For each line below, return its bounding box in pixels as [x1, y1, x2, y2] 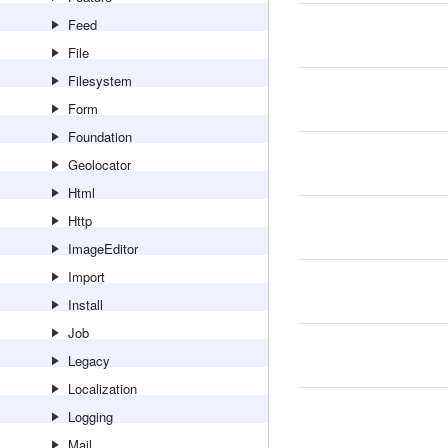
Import [68, 267, 105, 286]
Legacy [68, 351, 110, 370]
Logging [68, 407, 113, 426]
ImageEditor [68, 239, 138, 258]
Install [68, 295, 103, 314]
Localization [68, 379, 137, 398]
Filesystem [68, 71, 132, 90]
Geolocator [68, 155, 131, 174]
